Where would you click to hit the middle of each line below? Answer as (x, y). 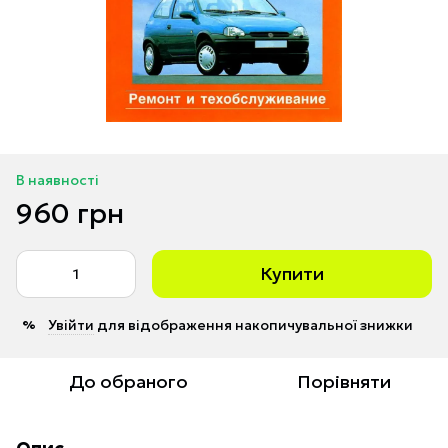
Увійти (71, 324)
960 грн (70, 213)
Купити (292, 273)
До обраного (128, 381)
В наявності (57, 179)
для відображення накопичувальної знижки (253, 324)
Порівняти (344, 381)
